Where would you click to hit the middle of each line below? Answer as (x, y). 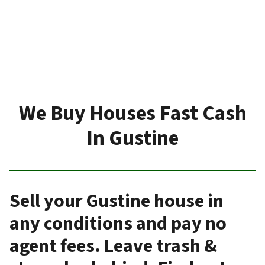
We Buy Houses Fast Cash (132, 114)
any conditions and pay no (118, 224)
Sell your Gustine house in (117, 201)
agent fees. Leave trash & (113, 246)
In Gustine (132, 139)
